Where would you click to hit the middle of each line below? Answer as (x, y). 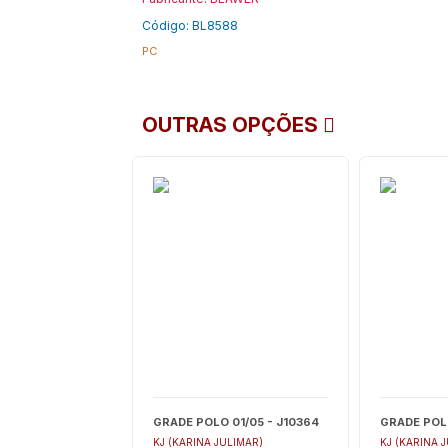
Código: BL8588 (189, 25)
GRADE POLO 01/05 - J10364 (235, 422)
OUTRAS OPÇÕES (232, 125)
